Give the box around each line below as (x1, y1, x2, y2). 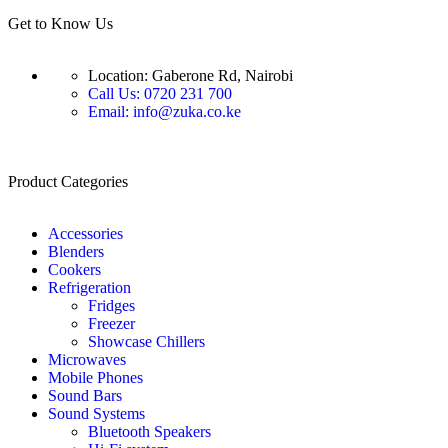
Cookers (48, 261, 101, 279)
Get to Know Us (8, 15, 113, 33)
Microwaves (48, 351, 126, 369)
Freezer (88, 315, 135, 333)
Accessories (48, 225, 123, 243)
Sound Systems (48, 405, 145, 423)
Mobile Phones (48, 369, 143, 387)
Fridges (88, 297, 135, 315)
